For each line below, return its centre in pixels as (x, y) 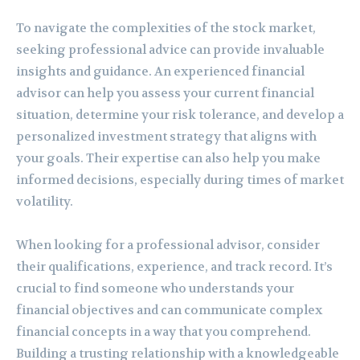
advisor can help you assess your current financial (165, 93)
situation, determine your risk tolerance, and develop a (180, 115)
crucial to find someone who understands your (155, 288)
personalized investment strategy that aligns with (166, 136)
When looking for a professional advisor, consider (168, 245)
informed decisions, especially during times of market (180, 180)
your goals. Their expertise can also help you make (168, 158)
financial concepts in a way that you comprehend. (164, 331)
